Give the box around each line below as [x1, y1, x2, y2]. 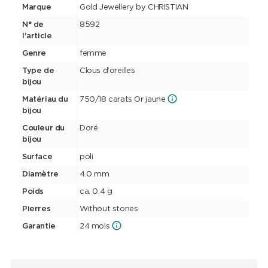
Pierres [22, 205, 51, 214]
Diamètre [22, 170, 59, 179]
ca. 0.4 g [79, 188, 112, 196]
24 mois [79, 223, 110, 231]
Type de [22, 67, 54, 75]
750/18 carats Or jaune [79, 96, 166, 104]
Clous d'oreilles [79, 67, 135, 75]
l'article [22, 32, 52, 41]
